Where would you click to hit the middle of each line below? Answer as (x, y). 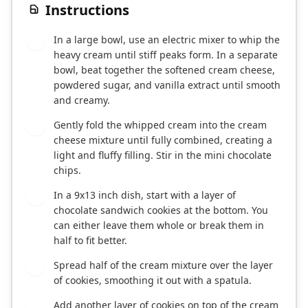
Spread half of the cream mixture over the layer (163, 265)
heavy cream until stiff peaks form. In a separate (166, 55)
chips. (67, 170)
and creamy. (82, 100)
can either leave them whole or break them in (159, 225)
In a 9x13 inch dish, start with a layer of (145, 195)
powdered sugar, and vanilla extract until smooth (167, 85)
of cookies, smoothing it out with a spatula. (153, 280)
